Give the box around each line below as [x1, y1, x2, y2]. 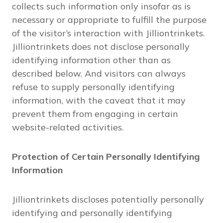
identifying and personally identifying [12, 207, 172, 219]
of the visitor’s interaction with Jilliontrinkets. [12, 27, 205, 39]
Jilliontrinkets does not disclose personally [12, 41, 190, 52]
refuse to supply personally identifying [12, 81, 175, 93]
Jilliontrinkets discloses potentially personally [12, 194, 204, 205]
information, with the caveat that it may [12, 95, 186, 106]
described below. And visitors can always [12, 68, 186, 79]
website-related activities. [12, 121, 123, 133]
